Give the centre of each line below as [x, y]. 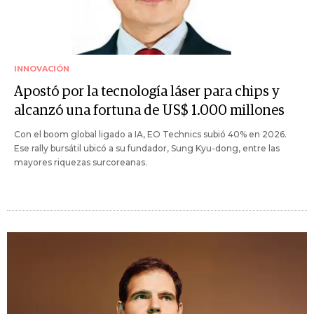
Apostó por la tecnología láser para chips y [147, 91]
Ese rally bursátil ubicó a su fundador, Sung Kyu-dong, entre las [147, 148]
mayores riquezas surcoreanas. [81, 162]
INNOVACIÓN [42, 68]
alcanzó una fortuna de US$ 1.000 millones [149, 110]
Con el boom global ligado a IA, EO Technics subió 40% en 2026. [150, 134]
